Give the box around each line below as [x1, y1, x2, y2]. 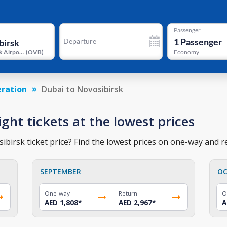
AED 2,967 [118, 198, 152, 207]
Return [118, 188, 137, 198]
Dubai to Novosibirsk [42, 83, 123, 95]
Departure [63, 36, 96, 45]
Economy [173, 48, 199, 56]
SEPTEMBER [40, 166, 82, 176]
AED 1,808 [45, 198, 79, 207]
